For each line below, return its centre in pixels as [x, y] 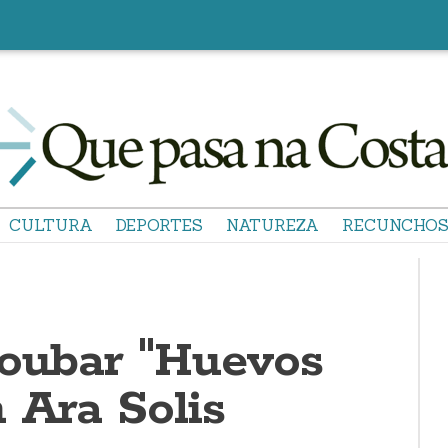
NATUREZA [272, 225]
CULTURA [51, 225]
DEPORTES [159, 225]
